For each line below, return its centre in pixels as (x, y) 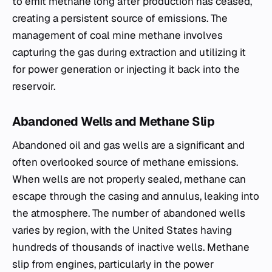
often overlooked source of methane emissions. (125, 162)
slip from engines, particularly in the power (113, 264)
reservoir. (34, 86)
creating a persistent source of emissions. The (120, 18)
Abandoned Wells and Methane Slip (113, 121)
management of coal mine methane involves (117, 35)
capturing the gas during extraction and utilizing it (129, 52)
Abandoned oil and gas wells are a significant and (128, 145)
